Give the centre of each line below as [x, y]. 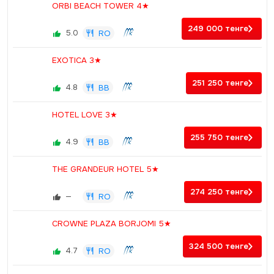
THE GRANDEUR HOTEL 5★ [105, 169]
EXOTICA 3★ [76, 60]
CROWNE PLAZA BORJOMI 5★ [111, 224]
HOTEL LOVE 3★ [84, 115]
